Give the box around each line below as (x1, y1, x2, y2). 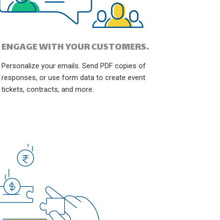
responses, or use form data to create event (1, 73, 145, 82)
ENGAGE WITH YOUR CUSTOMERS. (1, 39, 149, 55)
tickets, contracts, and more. (1, 85, 94, 94)
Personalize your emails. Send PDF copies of (1, 61, 146, 70)
